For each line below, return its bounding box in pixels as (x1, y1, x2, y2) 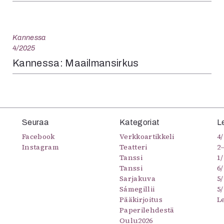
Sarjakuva (119, 173, 155, 184)
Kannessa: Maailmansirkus (12, 57, 139, 69)
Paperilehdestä (119, 205, 174, 215)
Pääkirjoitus (119, 194, 162, 205)
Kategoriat (119, 118, 160, 127)
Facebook (22, 131, 55, 142)
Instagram (22, 142, 59, 152)
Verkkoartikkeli (119, 131, 174, 142)
